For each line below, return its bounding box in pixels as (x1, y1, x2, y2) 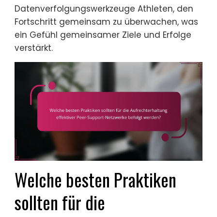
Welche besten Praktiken (15, 166, 176, 193)
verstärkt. (15, 42, 53, 54)
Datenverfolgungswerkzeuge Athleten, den (15, 3, 193, 15)
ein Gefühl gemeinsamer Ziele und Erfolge (15, 29, 191, 41)
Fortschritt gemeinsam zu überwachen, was (15, 16, 198, 28)
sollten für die (15, 189, 105, 216)
